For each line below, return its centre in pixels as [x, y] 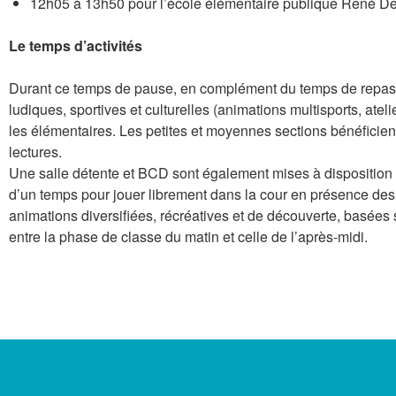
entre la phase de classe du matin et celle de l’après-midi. [188, 236]
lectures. [35, 152]
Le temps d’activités [76, 46]
